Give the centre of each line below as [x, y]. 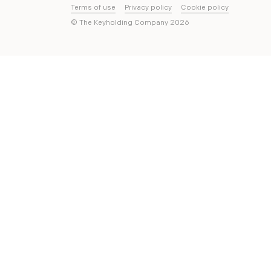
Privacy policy [148, 8]
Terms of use [93, 8]
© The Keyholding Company [120, 23]
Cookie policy [205, 8]
